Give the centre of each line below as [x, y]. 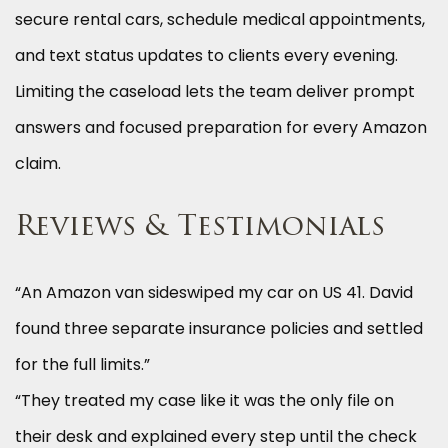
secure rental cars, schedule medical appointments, [220, 20]
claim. [38, 164]
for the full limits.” [82, 365]
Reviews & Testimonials [200, 228]
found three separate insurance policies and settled [219, 329]
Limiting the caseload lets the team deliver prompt [215, 92]
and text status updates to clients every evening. [206, 56]
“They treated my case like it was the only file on [204, 401]
